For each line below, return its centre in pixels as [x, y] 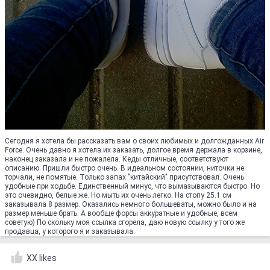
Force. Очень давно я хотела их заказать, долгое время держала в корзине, [133, 150]
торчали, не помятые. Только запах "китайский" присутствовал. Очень [124, 177]
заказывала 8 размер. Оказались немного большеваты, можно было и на [131, 204]
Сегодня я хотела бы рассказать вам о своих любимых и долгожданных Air [134, 141]
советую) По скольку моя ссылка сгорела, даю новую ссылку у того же [125, 222]
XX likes [42, 258]
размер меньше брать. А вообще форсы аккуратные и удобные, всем [121, 213]
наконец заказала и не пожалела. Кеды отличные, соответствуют [117, 159]
